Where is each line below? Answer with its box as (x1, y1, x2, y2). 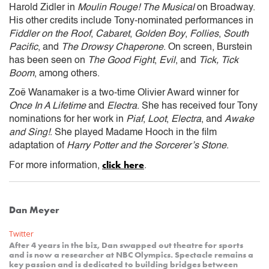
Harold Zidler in (9, 2, 77, 13)
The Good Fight (88, 55, 154, 65)
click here (102, 158, 144, 171)
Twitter (9, 228, 34, 239)
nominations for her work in (9, 114, 126, 124)
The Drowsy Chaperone (61, 42, 163, 52)
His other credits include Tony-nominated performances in (9, 16, 253, 26)
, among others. (34, 68, 100, 79)
